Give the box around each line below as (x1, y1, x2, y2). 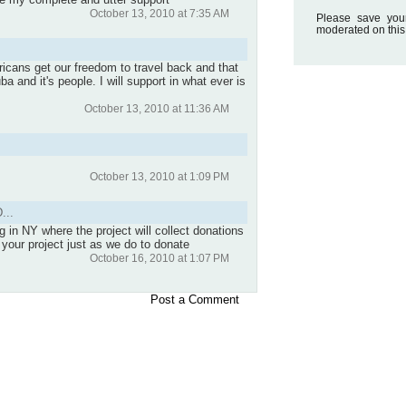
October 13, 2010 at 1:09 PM (90, 169, 229, 182)
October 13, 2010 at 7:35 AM (90, 6, 229, 19)
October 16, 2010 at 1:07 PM (90, 251, 229, 264)
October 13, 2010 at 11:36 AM (84, 101, 229, 114)
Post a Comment (150, 292, 239, 306)
